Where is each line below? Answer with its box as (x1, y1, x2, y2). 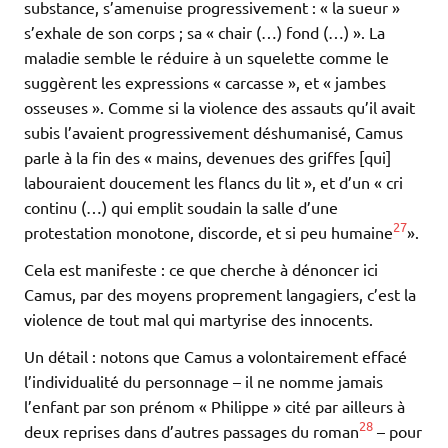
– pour (373, 420, 422, 441)
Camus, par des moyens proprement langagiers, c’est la (24, 283, 416, 304)
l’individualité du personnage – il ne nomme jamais (24, 370, 383, 391)
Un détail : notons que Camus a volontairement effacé (24, 345, 407, 366)
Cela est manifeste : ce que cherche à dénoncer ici (24, 258, 378, 279)
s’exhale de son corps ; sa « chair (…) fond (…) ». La (24, 21, 385, 42)
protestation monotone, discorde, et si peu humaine (24, 221, 393, 242)
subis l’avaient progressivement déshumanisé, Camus (24, 121, 403, 142)
